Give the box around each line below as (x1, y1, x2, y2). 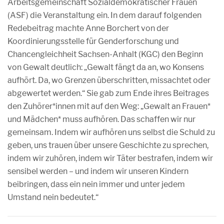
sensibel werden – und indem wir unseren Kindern (7, 166, 188, 176)
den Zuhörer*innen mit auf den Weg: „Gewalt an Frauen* (7, 101, 210, 111)
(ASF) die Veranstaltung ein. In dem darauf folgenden (7, 10, 201, 20)
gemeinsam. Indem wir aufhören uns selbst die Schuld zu (7, 127, 215, 137)
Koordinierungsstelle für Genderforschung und (7, 36, 179, 46)
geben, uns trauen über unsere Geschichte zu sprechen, (7, 140, 208, 150)
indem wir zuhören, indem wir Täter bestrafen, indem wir (7, 153, 213, 163)
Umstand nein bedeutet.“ (7, 192, 98, 202)
